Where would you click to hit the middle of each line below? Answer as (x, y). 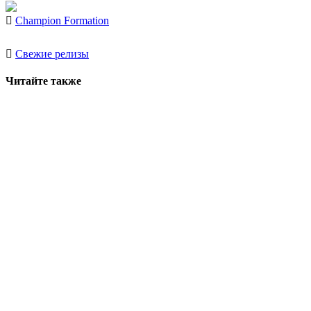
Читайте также (43, 81)
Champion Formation (62, 20)
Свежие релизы (52, 54)
